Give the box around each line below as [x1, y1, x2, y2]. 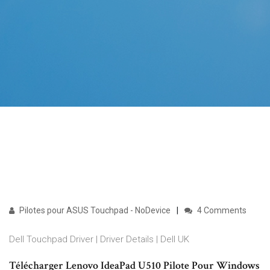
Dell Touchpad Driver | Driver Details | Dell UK [9, 234, 189, 245]
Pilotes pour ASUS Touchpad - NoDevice [17, 206, 171, 216]
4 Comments [195, 206, 246, 216]
